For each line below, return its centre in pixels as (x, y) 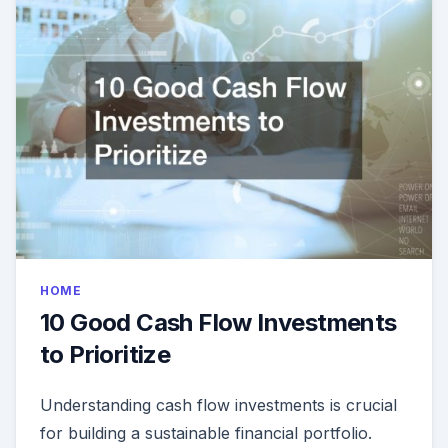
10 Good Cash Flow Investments (218, 323)
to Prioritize (105, 355)
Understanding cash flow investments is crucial (218, 405)
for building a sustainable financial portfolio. (206, 433)
